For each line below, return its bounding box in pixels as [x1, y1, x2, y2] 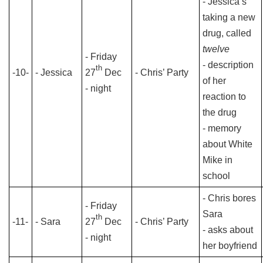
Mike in [203, 155, 232, 165]
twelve [203, 44, 230, 54]
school [203, 171, 230, 181]
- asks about [203, 225, 253, 235]
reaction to [203, 92, 246, 102]
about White [203, 139, 252, 149]
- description [203, 60, 254, 70]
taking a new [203, 12, 255, 22]
